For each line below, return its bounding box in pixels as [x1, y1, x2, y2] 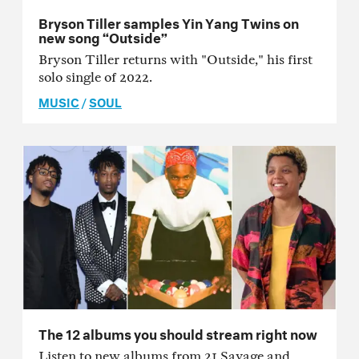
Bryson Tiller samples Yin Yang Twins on [38, 10, 299, 32]
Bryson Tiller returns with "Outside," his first [38, 51, 313, 67]
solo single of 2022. [38, 69, 152, 85]
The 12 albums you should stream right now [38, 321, 317, 343]
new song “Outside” [38, 24, 167, 46]
